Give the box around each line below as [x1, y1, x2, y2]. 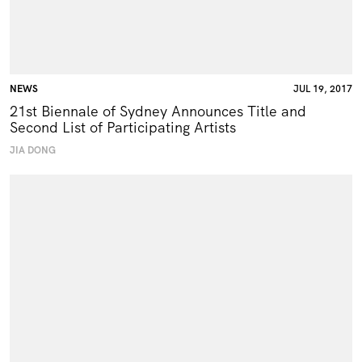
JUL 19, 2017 [293, 82, 352, 95]
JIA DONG [10, 143, 56, 157]
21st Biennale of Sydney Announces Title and [10, 101, 306, 120]
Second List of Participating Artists [10, 117, 236, 137]
